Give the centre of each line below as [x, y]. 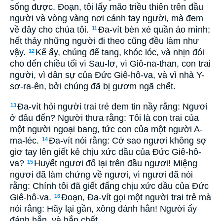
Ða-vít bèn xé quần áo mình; [154, 30]
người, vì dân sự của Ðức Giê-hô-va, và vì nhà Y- [107, 75]
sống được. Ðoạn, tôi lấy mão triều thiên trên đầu [107, 7]
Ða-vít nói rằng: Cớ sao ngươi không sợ [128, 140]
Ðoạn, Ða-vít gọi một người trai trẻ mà [136, 197]
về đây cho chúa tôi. [51, 30]
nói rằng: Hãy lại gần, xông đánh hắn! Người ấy [103, 208]
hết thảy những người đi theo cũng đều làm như [104, 41]
